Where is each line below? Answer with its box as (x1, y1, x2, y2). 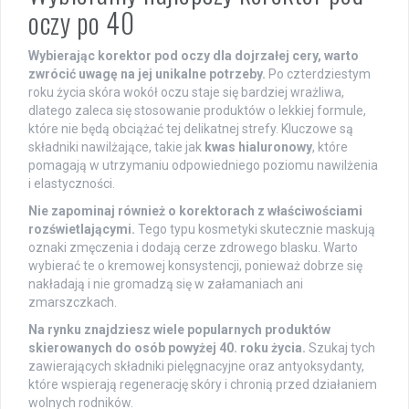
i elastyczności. (28, 175, 115, 191)
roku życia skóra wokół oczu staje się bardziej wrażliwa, (28, 84, 344, 100)
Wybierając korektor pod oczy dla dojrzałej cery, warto (28, 47, 359, 63)
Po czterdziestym (266, 66, 371, 81)
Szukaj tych (306, 340, 375, 355)
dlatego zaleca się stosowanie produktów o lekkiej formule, (28, 102, 366, 118)
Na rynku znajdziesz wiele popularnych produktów (28, 321, 330, 337)
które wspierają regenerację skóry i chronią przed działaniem (28, 376, 377, 392)
